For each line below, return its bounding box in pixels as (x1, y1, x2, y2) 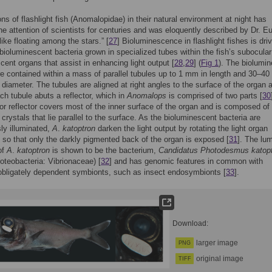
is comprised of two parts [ (166, 91, 262, 100)
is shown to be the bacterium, (50, 146, 158, 155)
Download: (172, 219, 208, 228)
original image (196, 254, 243, 263)
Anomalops (127, 91, 166, 100)
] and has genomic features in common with (109, 157, 263, 166)
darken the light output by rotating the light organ (95, 124, 268, 133)
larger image (196, 239, 238, 247)
